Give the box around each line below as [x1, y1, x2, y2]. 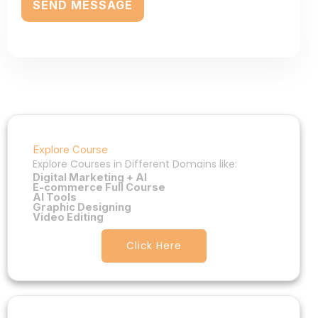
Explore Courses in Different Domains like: [33, 156, 237, 171]
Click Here [126, 238, 182, 253]
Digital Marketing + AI [33, 170, 147, 184]
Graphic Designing [33, 200, 131, 214]
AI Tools [33, 190, 77, 204]
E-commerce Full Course [33, 180, 165, 194]
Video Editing [33, 210, 104, 224]
